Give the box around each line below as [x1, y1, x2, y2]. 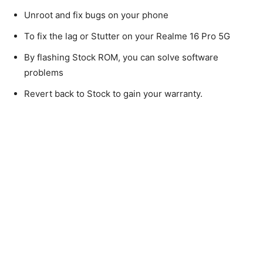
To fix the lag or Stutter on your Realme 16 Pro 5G [24, 30, 230, 42]
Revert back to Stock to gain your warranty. [24, 87, 203, 99]
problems [24, 66, 63, 78]
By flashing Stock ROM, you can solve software [24, 51, 218, 63]
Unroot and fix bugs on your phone [24, 9, 168, 21]
